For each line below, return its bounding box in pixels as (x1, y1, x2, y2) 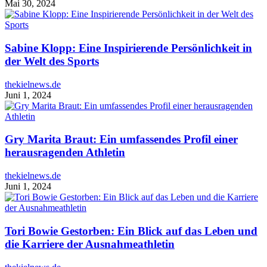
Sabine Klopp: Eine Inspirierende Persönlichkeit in (5, 42, 252, 54)
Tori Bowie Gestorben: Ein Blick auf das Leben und (5, 224, 257, 237)
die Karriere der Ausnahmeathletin (5, 237, 175, 250)
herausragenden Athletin (5, 146, 125, 159)
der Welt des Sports (5, 55, 99, 67)
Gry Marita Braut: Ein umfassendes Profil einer (5, 133, 238, 146)
